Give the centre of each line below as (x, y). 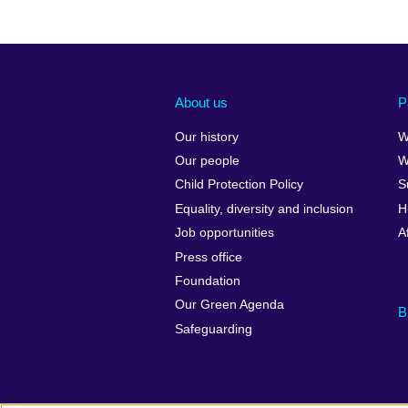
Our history (207, 137)
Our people (207, 161)
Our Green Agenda (229, 305)
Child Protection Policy (239, 185)
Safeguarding (214, 329)
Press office (209, 257)
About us (201, 102)
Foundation (208, 280)
